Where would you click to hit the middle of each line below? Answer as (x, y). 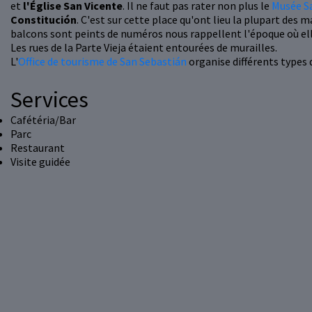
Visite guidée (40, 162)
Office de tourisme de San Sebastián (102, 62)
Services (49, 100)
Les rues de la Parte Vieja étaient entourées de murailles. (144, 48)
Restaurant (38, 148)
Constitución (44, 20)
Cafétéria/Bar (43, 120)
